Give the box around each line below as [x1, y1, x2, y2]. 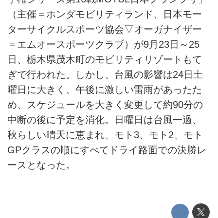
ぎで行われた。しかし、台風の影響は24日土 [7, 69, 203, 80]
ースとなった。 [7, 160, 75, 171]
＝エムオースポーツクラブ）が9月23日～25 [7, 39, 200, 50]
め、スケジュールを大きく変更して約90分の [7, 99, 203, 110]
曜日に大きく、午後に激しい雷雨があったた [7, 84, 202, 95]
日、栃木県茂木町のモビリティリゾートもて [7, 54, 202, 65]
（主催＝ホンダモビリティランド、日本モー [7, 9, 202, 20]
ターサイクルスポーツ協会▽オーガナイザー [7, 24, 202, 35]
